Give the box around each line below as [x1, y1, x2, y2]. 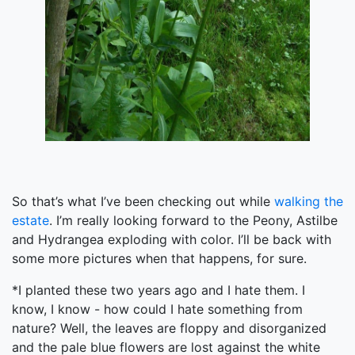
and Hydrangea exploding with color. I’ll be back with [12, 231, 331, 247]
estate [12, 212, 49, 228]
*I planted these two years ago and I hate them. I [12, 281, 305, 298]
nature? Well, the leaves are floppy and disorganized [12, 319, 326, 336]
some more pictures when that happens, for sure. [12, 250, 307, 266]
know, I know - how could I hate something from [12, 300, 303, 317]
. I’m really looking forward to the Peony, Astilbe [49, 212, 338, 228]
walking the [274, 193, 343, 209]
